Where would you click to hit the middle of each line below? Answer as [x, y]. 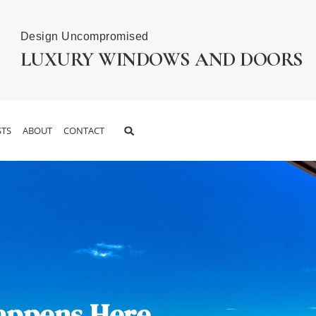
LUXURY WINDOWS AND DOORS [162, 59]
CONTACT [84, 130]
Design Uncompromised [84, 36]
